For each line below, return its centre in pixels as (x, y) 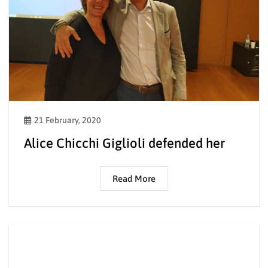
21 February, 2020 (68, 120)
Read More (134, 178)
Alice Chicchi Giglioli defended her (124, 143)
